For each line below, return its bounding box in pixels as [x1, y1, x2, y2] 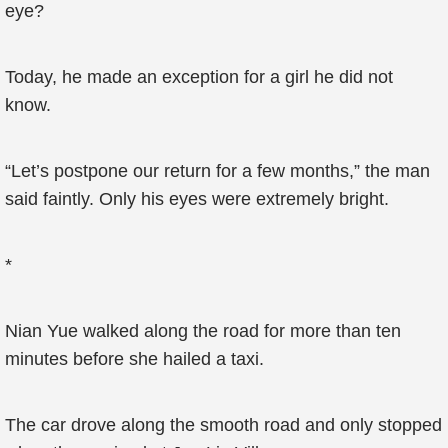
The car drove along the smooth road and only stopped [5, 415, 442, 435]
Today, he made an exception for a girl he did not [5, 67, 393, 87]
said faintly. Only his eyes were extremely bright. [5, 189, 389, 209]
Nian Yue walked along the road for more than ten [5, 321, 401, 341]
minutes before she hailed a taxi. [5, 349, 264, 369]
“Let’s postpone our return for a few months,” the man [5, 161, 430, 181]
